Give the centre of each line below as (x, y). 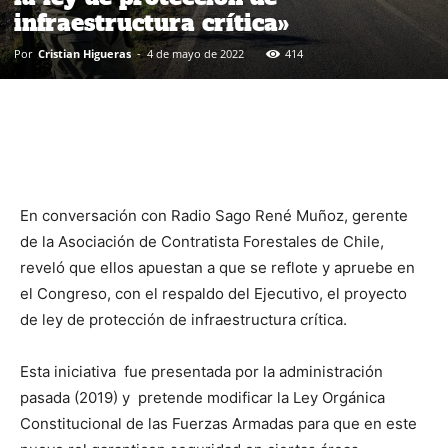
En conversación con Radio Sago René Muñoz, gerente (214, 215)
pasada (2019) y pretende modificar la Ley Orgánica (202, 397)
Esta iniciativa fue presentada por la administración (201, 371)
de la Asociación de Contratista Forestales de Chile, (202, 241)
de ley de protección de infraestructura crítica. (183, 319)
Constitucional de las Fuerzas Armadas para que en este (218, 423)
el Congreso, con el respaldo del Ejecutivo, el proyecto (213, 293)
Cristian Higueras (84, 53)
